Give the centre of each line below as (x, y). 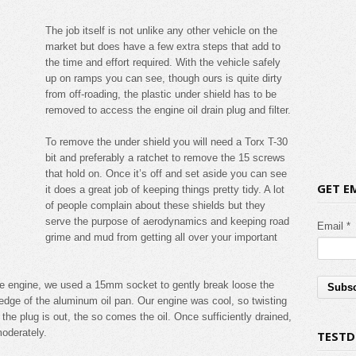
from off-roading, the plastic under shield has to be (161, 94)
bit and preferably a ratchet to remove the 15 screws (165, 157)
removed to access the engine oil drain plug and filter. (168, 110)
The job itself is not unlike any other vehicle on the (161, 30)
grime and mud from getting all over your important (161, 237)
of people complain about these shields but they (155, 205)
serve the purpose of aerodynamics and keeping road (167, 221)
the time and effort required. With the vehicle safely (163, 62)
